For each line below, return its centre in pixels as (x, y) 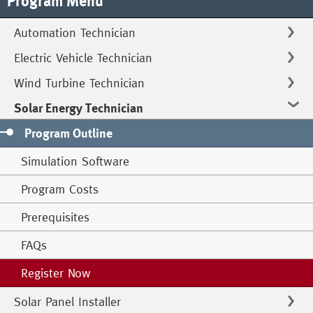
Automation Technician (75, 32)
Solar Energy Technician (79, 108)
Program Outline (68, 133)
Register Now (56, 273)
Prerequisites (55, 217)
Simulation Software (75, 161)
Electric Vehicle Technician (83, 58)
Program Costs (60, 189)
